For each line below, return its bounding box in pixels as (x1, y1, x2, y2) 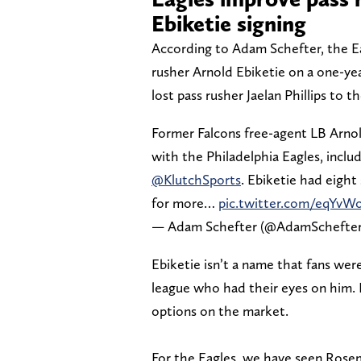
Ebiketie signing (151, 9, 306, 37)
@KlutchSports (151, 170, 241, 188)
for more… (151, 193, 218, 211)
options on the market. (151, 301, 288, 319)
